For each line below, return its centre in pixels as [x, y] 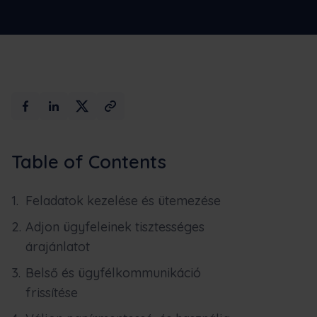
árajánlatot [58, 247]
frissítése [52, 293]
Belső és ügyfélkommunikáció [113, 273]
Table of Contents [89, 162]
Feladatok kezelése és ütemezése [123, 201]
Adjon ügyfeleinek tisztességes [115, 227]
